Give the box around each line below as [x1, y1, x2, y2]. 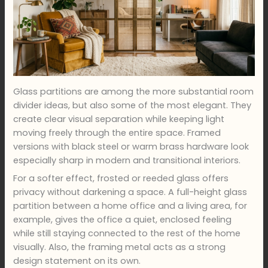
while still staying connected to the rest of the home [13, 227, 241, 240]
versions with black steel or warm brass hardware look [13, 140, 249, 153]
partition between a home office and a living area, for [13, 200, 248, 212]
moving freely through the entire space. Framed [13, 126, 221, 139]
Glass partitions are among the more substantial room [13, 85, 254, 98]
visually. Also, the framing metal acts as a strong [13, 241, 226, 254]
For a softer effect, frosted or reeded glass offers [13, 172, 229, 185]
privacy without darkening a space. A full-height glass [13, 186, 248, 199]
